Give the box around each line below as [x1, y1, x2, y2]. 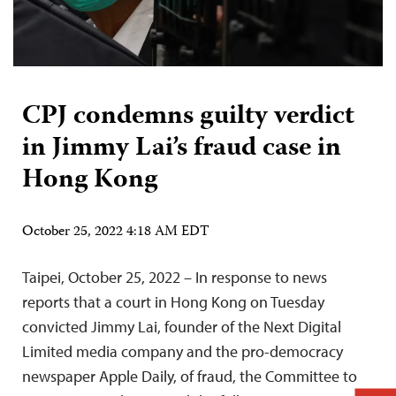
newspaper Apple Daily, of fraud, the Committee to [22, 366, 357, 387]
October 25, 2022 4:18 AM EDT [22, 221, 209, 245]
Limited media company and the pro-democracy [22, 341, 343, 362]
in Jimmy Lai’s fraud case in [22, 127, 341, 171]
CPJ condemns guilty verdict [22, 95, 354, 140]
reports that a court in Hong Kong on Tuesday [22, 292, 324, 313]
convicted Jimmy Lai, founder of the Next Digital [22, 316, 341, 338]
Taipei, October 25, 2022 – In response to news [22, 267, 327, 288]
